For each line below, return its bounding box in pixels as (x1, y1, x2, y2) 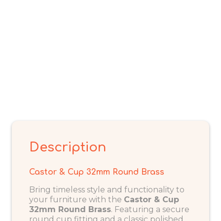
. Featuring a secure (111, 205, 189, 215)
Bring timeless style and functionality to (29, 185, 184, 195)
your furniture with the (29, 195, 124, 205)
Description (29, 140, 106, 155)
